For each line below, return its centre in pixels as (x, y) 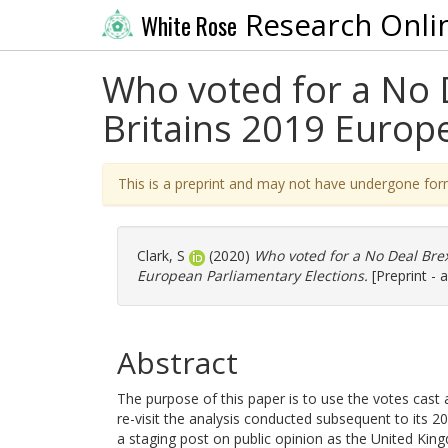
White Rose (188, 25)
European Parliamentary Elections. (252, 275)
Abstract (177, 362)
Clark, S (161, 255)
